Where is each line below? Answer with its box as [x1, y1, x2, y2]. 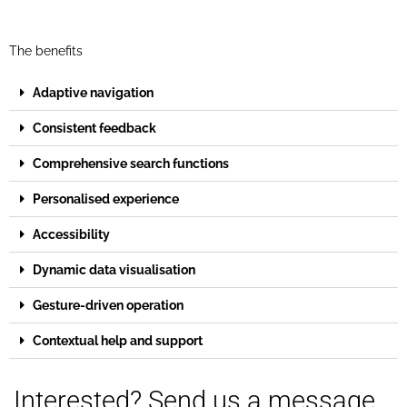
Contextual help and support [33, 333, 203, 348]
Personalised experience [33, 191, 179, 206]
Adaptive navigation [33, 84, 154, 100]
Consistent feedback [33, 120, 156, 135]
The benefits [9, 43, 83, 58]
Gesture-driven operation [33, 297, 184, 313]
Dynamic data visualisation [33, 262, 195, 277]
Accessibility [33, 226, 110, 242]
